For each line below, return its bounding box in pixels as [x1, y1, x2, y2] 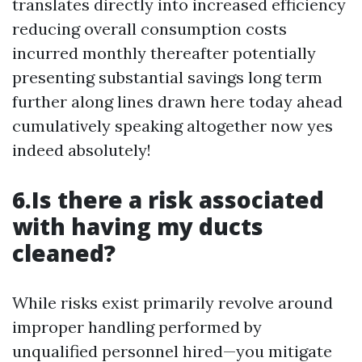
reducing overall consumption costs [12, 19, 287, 39]
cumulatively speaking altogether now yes [12, 116, 333, 136]
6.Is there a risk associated [12, 184, 324, 215]
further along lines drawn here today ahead [12, 91, 343, 112]
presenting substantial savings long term [12, 67, 322, 87]
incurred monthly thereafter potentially [12, 43, 316, 63]
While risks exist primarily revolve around [12, 293, 333, 313]
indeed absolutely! [12, 140, 151, 160]
